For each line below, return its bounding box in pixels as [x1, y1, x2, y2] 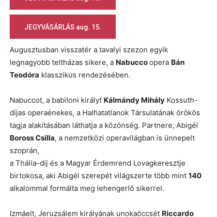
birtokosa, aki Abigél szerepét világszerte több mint [10, 170, 188, 180]
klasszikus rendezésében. [39, 70, 132, 79]
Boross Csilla [10, 133, 55, 142]
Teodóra [10, 70, 39, 79]
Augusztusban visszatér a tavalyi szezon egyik [10, 45, 168, 54]
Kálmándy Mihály [104, 95, 165, 105]
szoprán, [10, 145, 39, 155]
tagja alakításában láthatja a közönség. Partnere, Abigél [10, 120, 198, 130]
